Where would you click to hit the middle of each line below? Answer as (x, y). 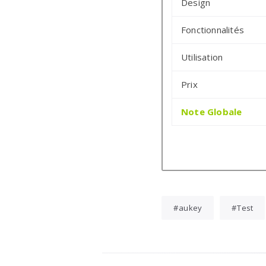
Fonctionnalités (213, 30)
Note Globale (212, 112)
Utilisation (202, 57)
